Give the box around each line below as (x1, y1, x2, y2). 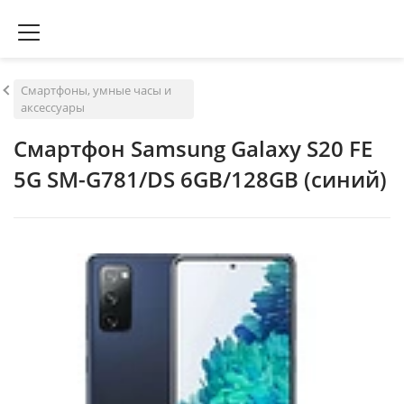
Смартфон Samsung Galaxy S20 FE (14, 133, 372, 163)
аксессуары (21, 99, 85, 115)
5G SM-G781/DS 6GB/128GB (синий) (14, 164, 387, 194)
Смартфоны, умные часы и (21, 82, 171, 98)
